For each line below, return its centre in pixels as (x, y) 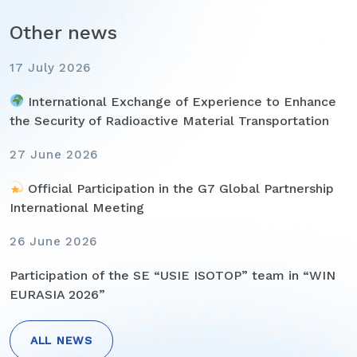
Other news (63, 32)
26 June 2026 (53, 241)
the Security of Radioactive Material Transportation (169, 120)
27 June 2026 (54, 154)
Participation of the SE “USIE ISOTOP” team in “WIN (173, 275)
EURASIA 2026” (57, 294)
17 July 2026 (50, 67)
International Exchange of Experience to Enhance (180, 101)
